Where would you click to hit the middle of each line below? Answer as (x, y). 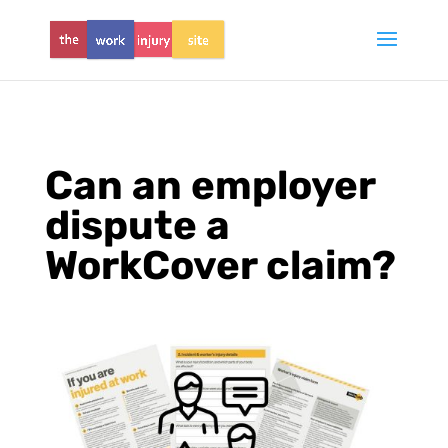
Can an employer (209, 185)
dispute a (137, 225)
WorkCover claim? (220, 265)
